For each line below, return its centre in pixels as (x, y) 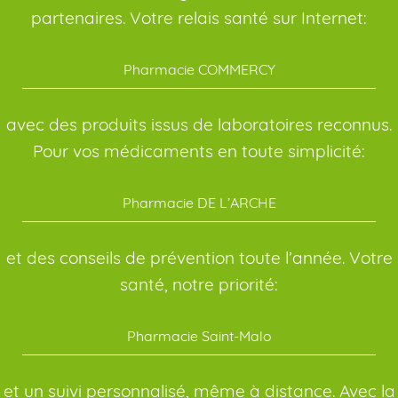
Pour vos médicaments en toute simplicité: (199, 151)
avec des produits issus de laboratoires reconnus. (199, 124)
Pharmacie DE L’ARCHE (199, 203)
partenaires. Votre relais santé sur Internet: (199, 18)
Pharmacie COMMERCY (199, 69)
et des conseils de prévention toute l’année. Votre (199, 258)
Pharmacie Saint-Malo (199, 336)
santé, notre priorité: (199, 284)
